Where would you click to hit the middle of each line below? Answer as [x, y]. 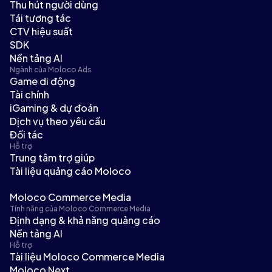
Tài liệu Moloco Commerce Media [87, 257]
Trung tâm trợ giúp [52, 157]
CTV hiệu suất [41, 31]
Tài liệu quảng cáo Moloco [70, 171]
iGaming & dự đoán [54, 107]
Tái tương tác [40, 18]
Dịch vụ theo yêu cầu [58, 121]
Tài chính [29, 94]
